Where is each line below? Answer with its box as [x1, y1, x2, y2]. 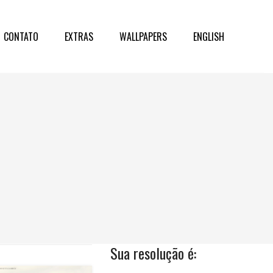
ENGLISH [193, 29, 224, 44]
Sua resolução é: [110, 242, 196, 264]
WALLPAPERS [119, 29, 167, 44]
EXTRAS [65, 29, 93, 44]
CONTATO [4, 29, 38, 44]
